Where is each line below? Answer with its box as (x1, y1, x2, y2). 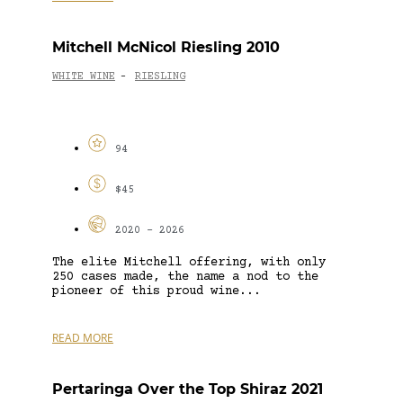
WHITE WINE (52, 71, 115, 84)
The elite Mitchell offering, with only (52, 255, 326, 270)
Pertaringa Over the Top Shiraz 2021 (52, 380, 323, 398)
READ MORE (52, 329, 113, 345)
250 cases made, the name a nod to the (52, 269, 318, 284)
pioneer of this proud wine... (52, 283, 261, 299)
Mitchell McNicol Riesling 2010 (52, 38, 280, 56)
